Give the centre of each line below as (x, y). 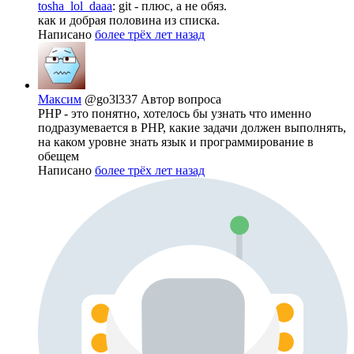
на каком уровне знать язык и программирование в (176, 141)
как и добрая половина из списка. (129, 20)
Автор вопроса (181, 99)
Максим (60, 99)
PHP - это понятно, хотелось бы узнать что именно (175, 113)
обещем (58, 156)
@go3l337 (113, 99)
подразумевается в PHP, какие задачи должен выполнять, (192, 127)
